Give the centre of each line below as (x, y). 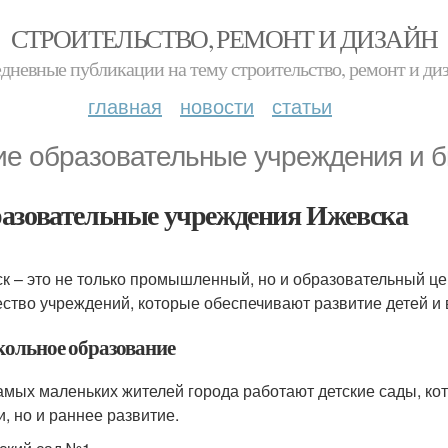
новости (217, 105)
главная (125, 105)
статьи (302, 105)
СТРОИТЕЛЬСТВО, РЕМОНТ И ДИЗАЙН (224, 38)
